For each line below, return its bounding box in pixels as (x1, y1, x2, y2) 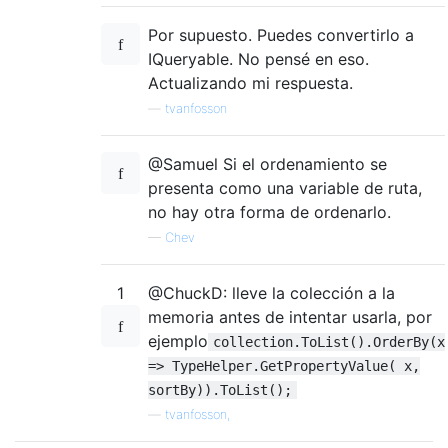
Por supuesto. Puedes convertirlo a (148, 24, 414, 45)
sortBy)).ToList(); (148, 381, 292, 398)
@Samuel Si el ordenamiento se (148, 153, 387, 174)
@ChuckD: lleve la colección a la (148, 282, 395, 303)
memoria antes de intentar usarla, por (148, 306, 432, 327)
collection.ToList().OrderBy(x (213, 333, 445, 350)
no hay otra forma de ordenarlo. (148, 201, 391, 222)
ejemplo (148, 330, 208, 351)
